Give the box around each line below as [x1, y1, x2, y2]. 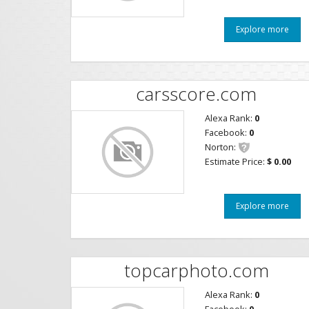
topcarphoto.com [123, 257, 269, 283]
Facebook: [205, 126, 249, 139]
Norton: [205, 141, 236, 153]
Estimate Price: [205, 155, 267, 168]
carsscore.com [136, 81, 257, 106]
